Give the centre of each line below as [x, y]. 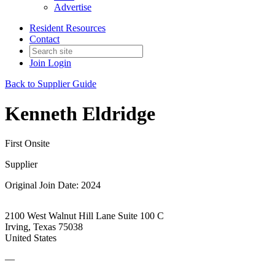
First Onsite [27, 144]
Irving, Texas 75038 [44, 227]
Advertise [73, 7]
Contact [45, 39]
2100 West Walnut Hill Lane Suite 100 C [84, 216]
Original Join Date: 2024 [53, 185]
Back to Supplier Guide [51, 83]
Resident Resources [68, 28]
